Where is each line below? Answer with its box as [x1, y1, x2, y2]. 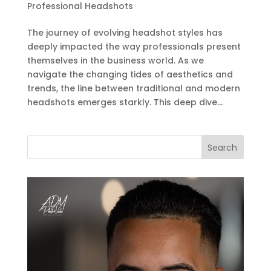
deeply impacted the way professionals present [27, 40, 241, 53]
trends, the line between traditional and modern [27, 82, 240, 94]
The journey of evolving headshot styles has [27, 26, 223, 39]
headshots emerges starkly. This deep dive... [27, 96, 223, 108]
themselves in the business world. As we [27, 54, 204, 67]
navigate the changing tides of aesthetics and [27, 68, 233, 80]
